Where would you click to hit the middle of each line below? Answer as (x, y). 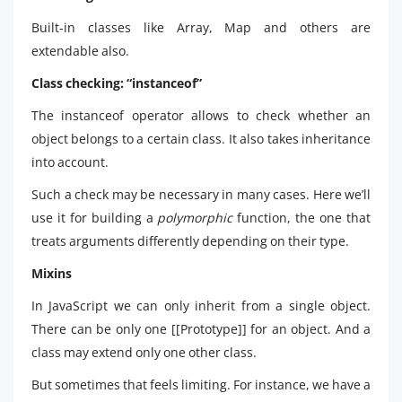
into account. (70, 162)
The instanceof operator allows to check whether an (201, 115)
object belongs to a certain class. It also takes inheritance (201, 139)
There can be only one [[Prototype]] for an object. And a (201, 329)
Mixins (52, 273)
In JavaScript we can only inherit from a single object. (201, 306)
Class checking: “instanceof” (117, 83)
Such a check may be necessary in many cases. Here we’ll (201, 194)
